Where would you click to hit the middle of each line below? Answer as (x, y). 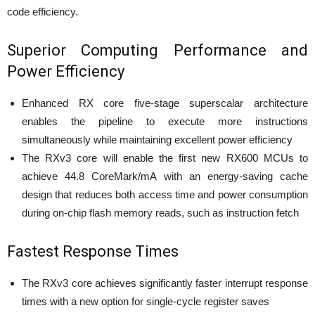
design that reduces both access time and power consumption (165, 194)
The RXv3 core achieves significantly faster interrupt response (165, 283)
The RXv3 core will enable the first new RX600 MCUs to (165, 157)
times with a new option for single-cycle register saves (146, 301)
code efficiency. (43, 11)
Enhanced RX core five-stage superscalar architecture (165, 103)
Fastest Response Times (93, 251)
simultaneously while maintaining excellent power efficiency (157, 139)
